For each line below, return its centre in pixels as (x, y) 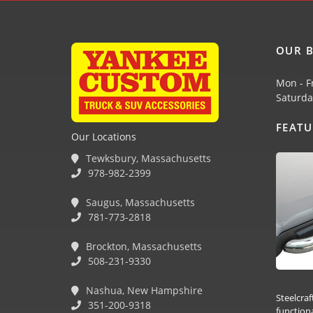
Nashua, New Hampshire (143, 291)
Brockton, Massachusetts (143, 247)
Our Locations (104, 137)
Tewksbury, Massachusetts (147, 159)
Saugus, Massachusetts (139, 203)
